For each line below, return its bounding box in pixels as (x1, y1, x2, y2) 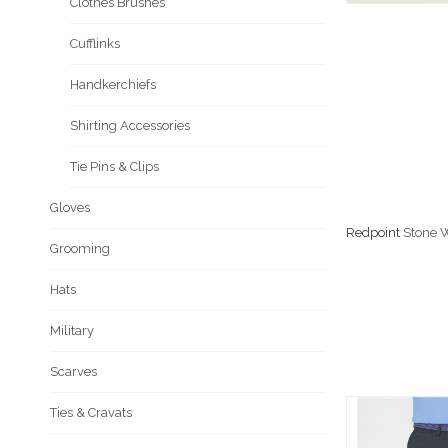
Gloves (50, 200, 90, 216)
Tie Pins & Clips (70, 159, 159, 175)
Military (50, 323, 94, 339)
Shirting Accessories (70, 118, 190, 134)
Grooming (50, 241, 110, 257)
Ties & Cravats (50, 405, 132, 421)
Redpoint (346, 224, 400, 240)
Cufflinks (70, 36, 120, 52)
